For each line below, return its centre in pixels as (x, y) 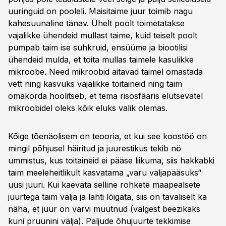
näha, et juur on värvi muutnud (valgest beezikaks (104, 209)
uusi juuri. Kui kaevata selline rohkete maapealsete (104, 185)
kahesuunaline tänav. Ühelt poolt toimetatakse (96, 23)
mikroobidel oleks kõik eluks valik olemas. (88, 108)
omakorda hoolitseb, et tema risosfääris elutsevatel (105, 96)
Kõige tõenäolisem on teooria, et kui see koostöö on (107, 136)
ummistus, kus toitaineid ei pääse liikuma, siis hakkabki (111, 160)
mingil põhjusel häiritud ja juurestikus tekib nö (95, 148)
